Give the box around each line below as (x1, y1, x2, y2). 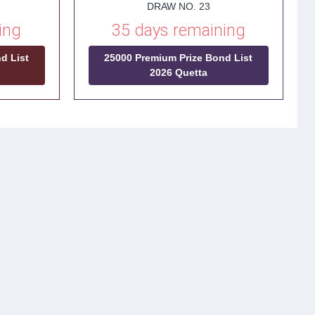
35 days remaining (111, 20, 245, 40)
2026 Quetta (149, 67, 207, 78)
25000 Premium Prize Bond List (104, 52, 253, 63)
